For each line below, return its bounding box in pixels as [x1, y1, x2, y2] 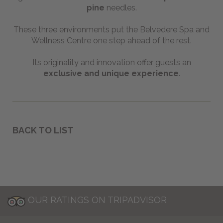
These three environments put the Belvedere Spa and [13, 24, 210, 34]
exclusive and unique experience [43, 68, 179, 78]
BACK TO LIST [12, 124, 74, 135]
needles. [104, 2, 137, 12]
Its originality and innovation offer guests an [32, 57, 191, 67]
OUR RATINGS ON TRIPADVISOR [28, 195, 167, 206]
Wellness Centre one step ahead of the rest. [31, 35, 192, 45]
